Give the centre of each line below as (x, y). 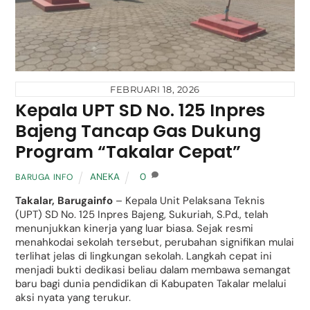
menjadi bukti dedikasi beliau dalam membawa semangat (153, 270)
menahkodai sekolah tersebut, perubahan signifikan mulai (155, 243)
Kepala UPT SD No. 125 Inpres (140, 110)
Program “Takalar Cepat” (128, 152)
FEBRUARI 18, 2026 (155, 89)
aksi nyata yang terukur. (73, 298)
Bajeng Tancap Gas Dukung (138, 131)
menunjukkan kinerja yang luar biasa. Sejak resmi (135, 229)
